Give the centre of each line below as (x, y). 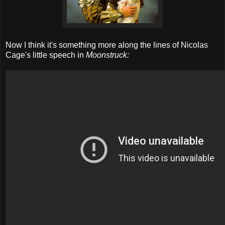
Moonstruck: (107, 55)
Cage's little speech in (46, 55)
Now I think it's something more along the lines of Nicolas (107, 45)
